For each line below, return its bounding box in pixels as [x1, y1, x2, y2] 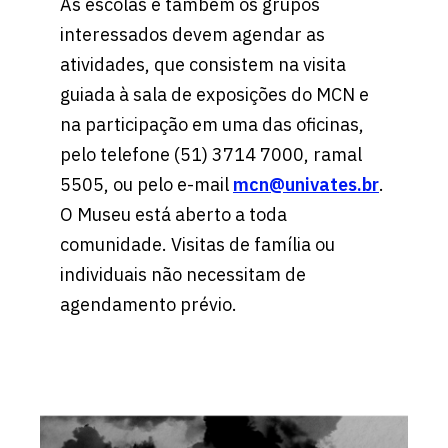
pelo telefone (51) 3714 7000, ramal [60, 142, 362, 166]
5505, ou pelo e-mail [60, 172, 233, 196]
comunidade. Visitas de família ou [60, 232, 335, 256]
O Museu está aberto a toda [60, 202, 287, 226]
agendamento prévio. [60, 292, 241, 316]
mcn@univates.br [233, 172, 379, 196]
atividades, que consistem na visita [60, 52, 346, 76]
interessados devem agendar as [60, 22, 325, 46]
